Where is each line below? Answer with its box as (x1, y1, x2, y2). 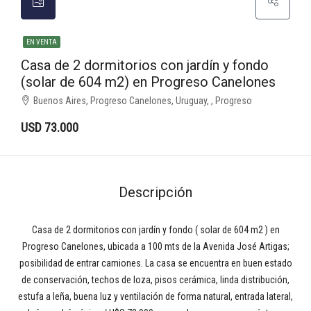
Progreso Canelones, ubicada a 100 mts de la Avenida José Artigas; (22, 241, 289, 252)
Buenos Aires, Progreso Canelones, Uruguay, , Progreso (33, 95, 252, 106)
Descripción (119, 184, 192, 201)
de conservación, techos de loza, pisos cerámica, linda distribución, (22, 274, 289, 285)
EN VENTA (26, 38, 57, 46)
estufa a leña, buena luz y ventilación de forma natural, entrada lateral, (18, 291, 293, 302)
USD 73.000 (21, 120, 78, 135)
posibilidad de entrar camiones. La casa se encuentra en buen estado (19, 258, 292, 269)
